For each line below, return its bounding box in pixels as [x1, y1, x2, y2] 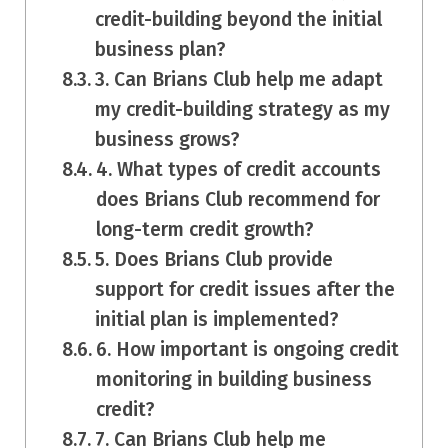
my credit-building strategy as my [95, 97, 391, 121]
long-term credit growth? [96, 217, 315, 241]
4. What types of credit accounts [96, 157, 382, 181]
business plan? [95, 37, 227, 61]
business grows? [95, 127, 241, 151]
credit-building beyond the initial [95, 7, 383, 31]
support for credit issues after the [95, 277, 396, 301]
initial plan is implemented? [95, 307, 340, 331]
